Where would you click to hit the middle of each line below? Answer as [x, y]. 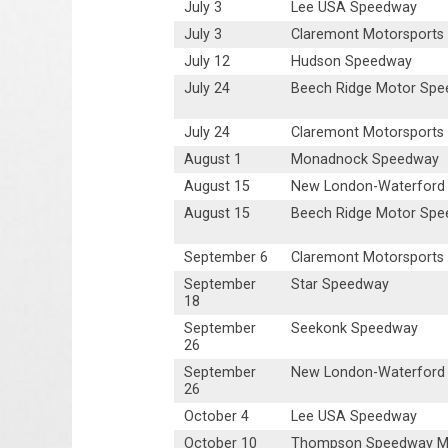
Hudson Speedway [352, 62]
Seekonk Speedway [355, 329]
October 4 [217, 417]
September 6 [226, 258]
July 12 [207, 62]
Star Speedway [340, 285]
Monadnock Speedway [365, 160]
